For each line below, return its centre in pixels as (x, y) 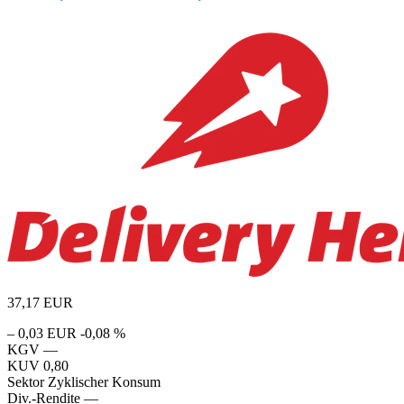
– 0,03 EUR (42, 333)
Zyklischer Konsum (104, 381)
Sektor (26, 381)
